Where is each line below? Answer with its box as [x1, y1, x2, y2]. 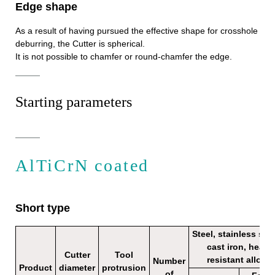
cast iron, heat [206, 242, 267, 252]
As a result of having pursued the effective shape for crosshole [15, 26, 258, 36]
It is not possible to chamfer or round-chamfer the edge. [15, 52, 232, 62]
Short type [15, 202, 70, 215]
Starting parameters [15, 94, 132, 110]
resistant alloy [207, 255, 266, 265]
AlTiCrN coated [15, 156, 150, 176]
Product [19, 263, 52, 273]
